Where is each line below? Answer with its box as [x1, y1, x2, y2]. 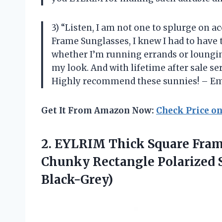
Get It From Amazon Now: [41, 105, 156, 116]
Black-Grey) [41, 171, 113, 187]
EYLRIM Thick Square [55, 136, 189, 152]
